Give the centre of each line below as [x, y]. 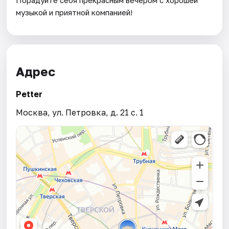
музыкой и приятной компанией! [74, 12]
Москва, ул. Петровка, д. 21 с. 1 [80, 112]
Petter [29, 94]
